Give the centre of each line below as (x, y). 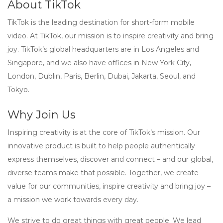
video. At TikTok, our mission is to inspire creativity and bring (111, 36)
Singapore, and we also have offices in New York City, (99, 63)
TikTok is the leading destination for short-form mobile (101, 22)
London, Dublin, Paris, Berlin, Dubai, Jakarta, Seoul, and (102, 76)
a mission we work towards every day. (73, 200)
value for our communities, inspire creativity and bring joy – (109, 186)
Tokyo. (18, 90)
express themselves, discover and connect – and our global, (110, 159)
